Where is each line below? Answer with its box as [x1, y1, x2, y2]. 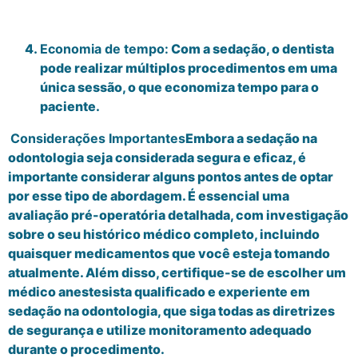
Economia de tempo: [40, 40, 169, 57]
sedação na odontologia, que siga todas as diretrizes [8, 302, 335, 319]
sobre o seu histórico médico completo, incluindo [8, 225, 320, 242]
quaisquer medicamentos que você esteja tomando [8, 245, 330, 261]
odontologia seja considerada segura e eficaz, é [8, 149, 306, 165]
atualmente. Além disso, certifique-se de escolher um [8, 264, 346, 280]
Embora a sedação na [185, 129, 317, 146]
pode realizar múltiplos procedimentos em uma [40, 59, 337, 76]
